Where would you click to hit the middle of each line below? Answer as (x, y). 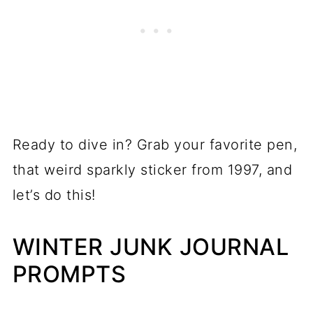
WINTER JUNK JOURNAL (151, 247)
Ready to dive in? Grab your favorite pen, (155, 144)
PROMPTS (69, 274)
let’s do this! (54, 195)
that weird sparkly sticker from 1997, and (152, 169)
